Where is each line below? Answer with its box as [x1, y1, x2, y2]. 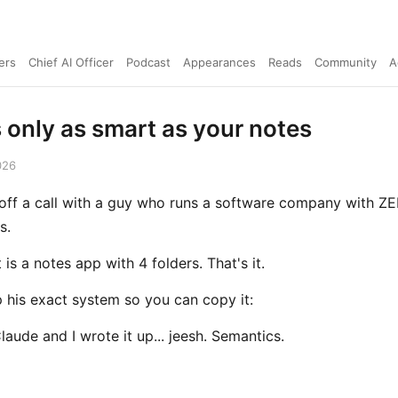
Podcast [126, 55, 171, 69]
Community [314, 55, 377, 69]
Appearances [183, 55, 256, 69]
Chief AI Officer [28, 55, 114, 69]
